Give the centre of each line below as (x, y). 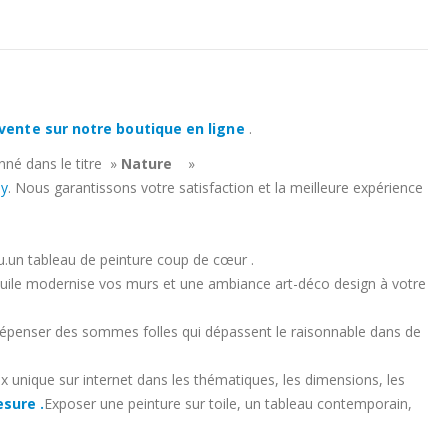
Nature (146, 163)
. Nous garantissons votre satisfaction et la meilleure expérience (215, 187)
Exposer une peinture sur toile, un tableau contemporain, (228, 403)
